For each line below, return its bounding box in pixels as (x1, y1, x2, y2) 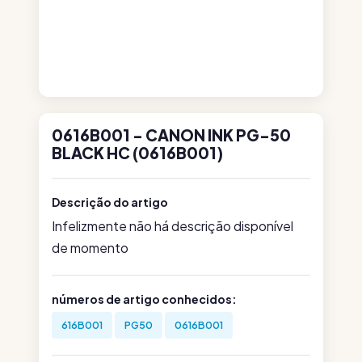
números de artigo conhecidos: (52, 292, 237, 306)
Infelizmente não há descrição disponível (52, 217, 293, 234)
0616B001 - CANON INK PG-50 (52, 125, 291, 145)
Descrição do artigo (52, 195, 168, 209)
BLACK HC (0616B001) (52, 143, 223, 162)
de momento (52, 239, 128, 256)
